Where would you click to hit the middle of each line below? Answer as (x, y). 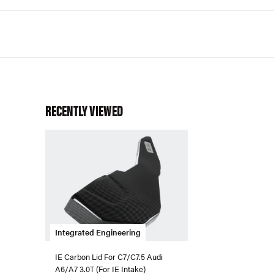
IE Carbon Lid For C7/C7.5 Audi (109, 257)
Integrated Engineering (98, 232)
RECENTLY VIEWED (84, 110)
